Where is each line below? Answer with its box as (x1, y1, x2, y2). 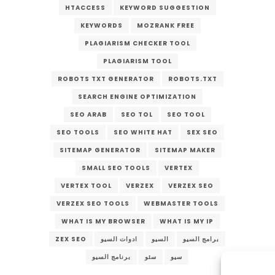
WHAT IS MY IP (159, 217, 214, 227)
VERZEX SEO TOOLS (56, 199, 130, 209)
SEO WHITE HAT (114, 128, 173, 137)
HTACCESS (64, 3, 106, 13)
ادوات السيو (101, 234, 138, 244)
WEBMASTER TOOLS (143, 199, 219, 209)
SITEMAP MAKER (154, 145, 215, 155)
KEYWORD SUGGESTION (119, 3, 210, 13)
